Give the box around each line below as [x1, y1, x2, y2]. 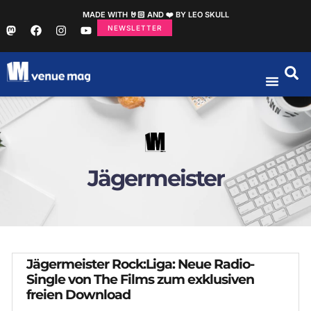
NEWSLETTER [108, 24, 162, 32]
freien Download [26, 287, 131, 303]
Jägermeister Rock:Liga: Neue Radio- [26, 256, 254, 272]
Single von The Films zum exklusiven [26, 271, 254, 287]
